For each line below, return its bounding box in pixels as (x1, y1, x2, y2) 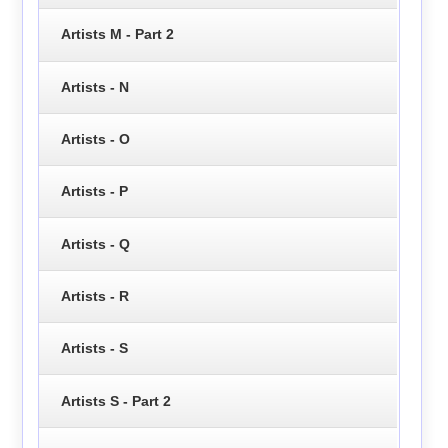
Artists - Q (60, 235, 130, 252)
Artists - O (60, 130, 130, 147)
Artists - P (60, 183, 128, 200)
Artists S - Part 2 (60, 392, 171, 409)
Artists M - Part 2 (60, 26, 174, 43)
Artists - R (60, 287, 129, 304)
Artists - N (60, 78, 129, 95)
